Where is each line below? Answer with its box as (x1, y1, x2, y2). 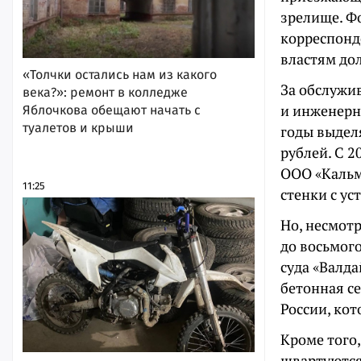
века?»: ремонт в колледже (23, 84, 188, 100)
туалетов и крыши (23, 119, 134, 135)
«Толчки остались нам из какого (23, 66, 217, 82)
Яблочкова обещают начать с (23, 102, 201, 118)
